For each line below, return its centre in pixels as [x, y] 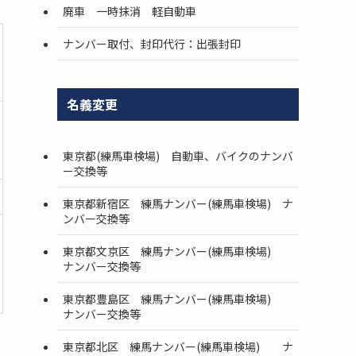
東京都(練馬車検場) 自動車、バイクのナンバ [178, 155]
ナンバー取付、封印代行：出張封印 [152, 43]
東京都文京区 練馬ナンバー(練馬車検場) [178, 251]
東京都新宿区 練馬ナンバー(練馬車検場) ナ [178, 203]
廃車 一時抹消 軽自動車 [130, 11]
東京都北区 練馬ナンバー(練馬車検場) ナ [178, 346]
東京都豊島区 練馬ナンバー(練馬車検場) [178, 298]
